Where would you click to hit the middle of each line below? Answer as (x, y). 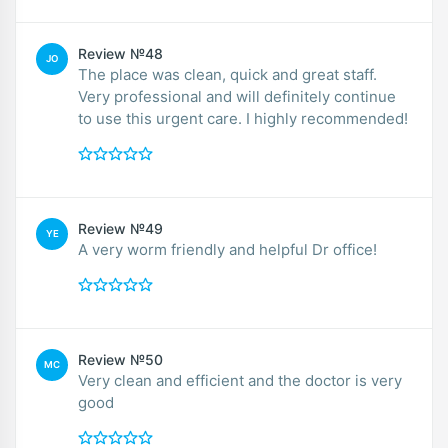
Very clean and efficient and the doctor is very (240, 380)
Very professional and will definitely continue (237, 96)
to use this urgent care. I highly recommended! (243, 118)
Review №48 (120, 53)
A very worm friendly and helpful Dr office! (227, 249)
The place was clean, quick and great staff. (227, 74)
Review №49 (120, 228)
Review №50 (120, 359)
